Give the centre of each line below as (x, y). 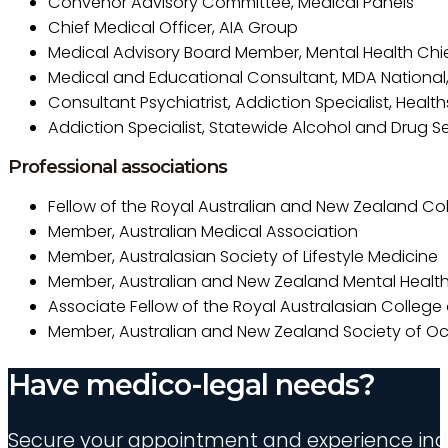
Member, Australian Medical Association (203, 232)
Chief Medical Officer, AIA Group (173, 27)
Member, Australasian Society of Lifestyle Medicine (243, 257)
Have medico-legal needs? (191, 384)
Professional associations (117, 166)
